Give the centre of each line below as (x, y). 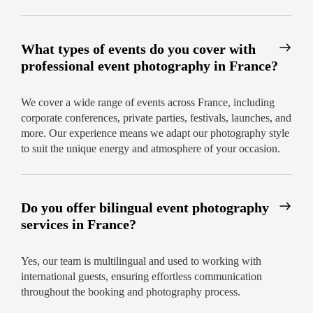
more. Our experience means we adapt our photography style (155, 133)
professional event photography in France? (150, 66)
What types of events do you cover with (138, 49)
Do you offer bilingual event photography (145, 208)
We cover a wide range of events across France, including (148, 103)
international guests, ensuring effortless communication (141, 277)
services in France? (79, 225)
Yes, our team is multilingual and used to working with (141, 261)
